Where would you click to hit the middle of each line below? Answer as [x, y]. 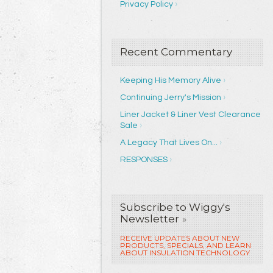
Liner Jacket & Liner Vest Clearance [190, 115]
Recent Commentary [176, 52]
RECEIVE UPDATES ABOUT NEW [180, 238]
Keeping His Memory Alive [171, 80]
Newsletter [151, 219]
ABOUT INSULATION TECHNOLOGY [185, 253]
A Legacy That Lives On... [169, 143]
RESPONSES [144, 160]
